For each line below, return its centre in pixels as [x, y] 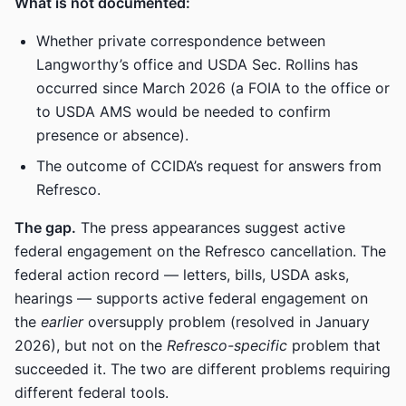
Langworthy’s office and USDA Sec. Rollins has [197, 64]
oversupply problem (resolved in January [227, 322]
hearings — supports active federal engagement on [191, 298]
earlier [62, 322]
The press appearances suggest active [211, 227]
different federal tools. [92, 392]
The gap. [45, 227]
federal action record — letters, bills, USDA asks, [182, 275]
